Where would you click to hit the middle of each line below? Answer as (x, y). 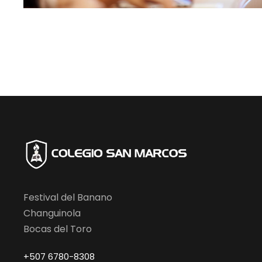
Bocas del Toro (58, 229)
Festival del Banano (68, 197)
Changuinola (52, 213)
